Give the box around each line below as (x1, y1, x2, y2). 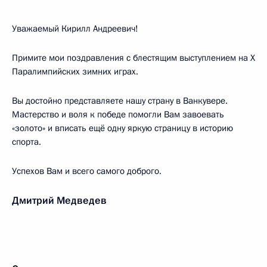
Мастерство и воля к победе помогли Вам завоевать (12, 108, 224, 120)
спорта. (12, 136, 41, 148)
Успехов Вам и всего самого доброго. (12, 165, 162, 177)
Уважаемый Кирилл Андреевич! (12, 23, 138, 35)
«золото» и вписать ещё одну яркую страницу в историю (12, 122, 233, 134)
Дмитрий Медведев (12, 194, 107, 207)
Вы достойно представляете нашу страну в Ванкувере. (12, 95, 228, 107)
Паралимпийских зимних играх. (12, 66, 138, 77)
